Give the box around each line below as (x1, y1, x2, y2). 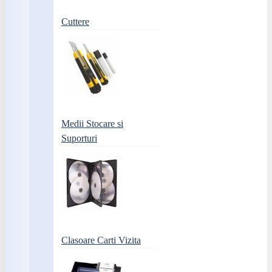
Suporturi (61, 133, 97, 143)
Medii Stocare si (61, 118, 123, 129)
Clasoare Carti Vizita (61, 235, 141, 245)
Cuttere (61, 16, 89, 27)
